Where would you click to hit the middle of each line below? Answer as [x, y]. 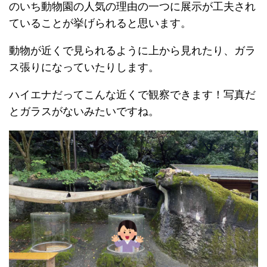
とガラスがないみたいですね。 [84, 112]
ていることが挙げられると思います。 [100, 24]
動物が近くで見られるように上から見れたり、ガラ [132, 51]
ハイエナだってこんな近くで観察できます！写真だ [132, 95]
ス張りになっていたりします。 [84, 68]
